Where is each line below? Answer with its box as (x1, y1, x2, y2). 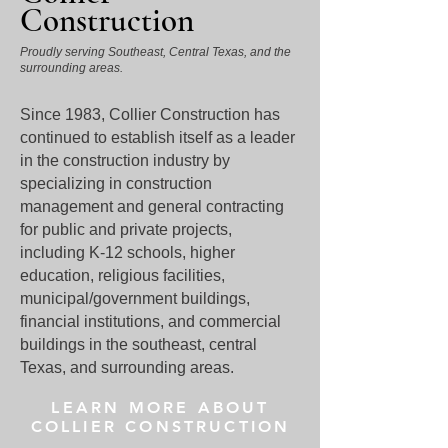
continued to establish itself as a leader (20, 129, 295, 146)
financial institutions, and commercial (20, 313, 281, 330)
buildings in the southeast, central (20, 336, 257, 353)
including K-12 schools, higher (20, 244, 235, 261)
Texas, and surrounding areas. (20, 359, 234, 376)
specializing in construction (20, 175, 212, 192)
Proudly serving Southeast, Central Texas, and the (20, 45, 291, 59)
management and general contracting (20, 198, 284, 215)
